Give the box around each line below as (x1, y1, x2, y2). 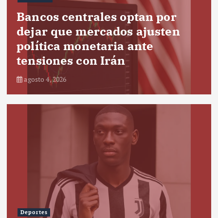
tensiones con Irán (17, 52, 126, 68)
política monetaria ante (17, 37, 154, 54)
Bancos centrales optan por (17, 8, 177, 24)
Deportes (20, 209, 48, 216)
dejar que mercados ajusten (17, 23, 180, 39)
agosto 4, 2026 (22, 74, 67, 84)
